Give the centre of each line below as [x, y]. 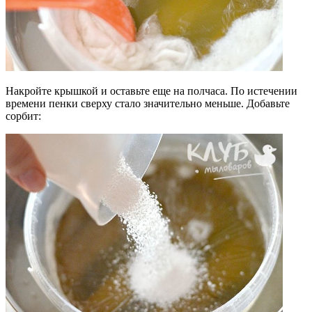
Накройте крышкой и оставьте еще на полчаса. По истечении [151, 91]
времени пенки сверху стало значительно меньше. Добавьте [148, 104]
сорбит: [23, 116]
